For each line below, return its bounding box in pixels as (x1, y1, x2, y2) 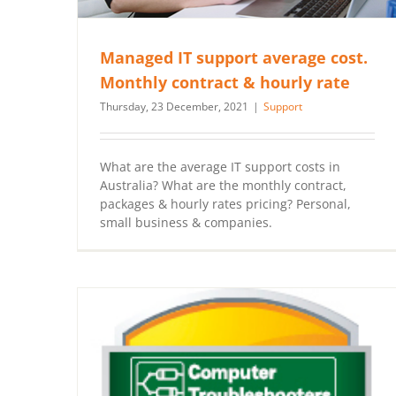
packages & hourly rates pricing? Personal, (100, 194, 351, 212)
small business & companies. (100, 213, 272, 231)
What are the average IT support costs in (100, 157, 340, 175)
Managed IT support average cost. (100, 46, 368, 68)
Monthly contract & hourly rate (100, 71, 350, 93)
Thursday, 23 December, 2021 (100, 98, 248, 114)
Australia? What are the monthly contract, (100, 176, 346, 194)
